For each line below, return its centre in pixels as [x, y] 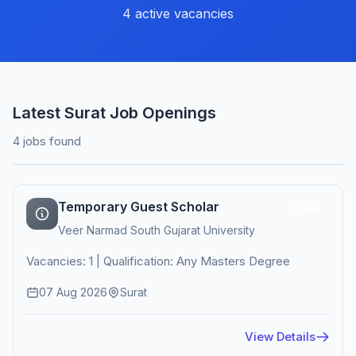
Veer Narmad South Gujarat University [157, 230]
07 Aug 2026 [73, 292]
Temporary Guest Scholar [139, 207]
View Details [280, 337]
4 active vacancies [178, 14]
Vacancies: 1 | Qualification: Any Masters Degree [158, 261]
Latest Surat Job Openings [114, 113]
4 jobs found [47, 141]
